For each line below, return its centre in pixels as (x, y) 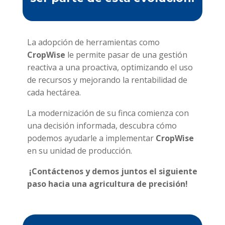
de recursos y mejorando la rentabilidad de (107, 80)
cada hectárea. (54, 92)
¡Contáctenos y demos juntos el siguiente (112, 171)
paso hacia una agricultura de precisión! (107, 184)
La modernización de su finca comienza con (108, 113)
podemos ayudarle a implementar (91, 138)
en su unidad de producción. (79, 150)
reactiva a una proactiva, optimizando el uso (110, 67)
